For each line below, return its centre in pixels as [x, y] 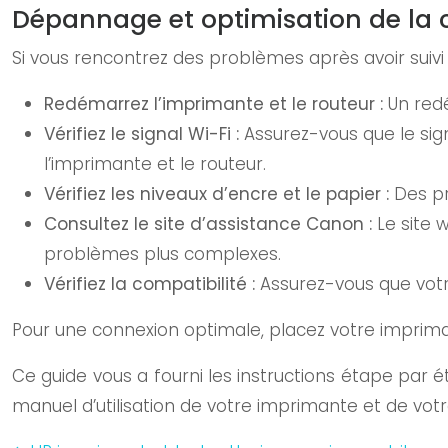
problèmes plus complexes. [162, 254]
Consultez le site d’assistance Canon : [210, 224]
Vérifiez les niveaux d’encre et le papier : [219, 194]
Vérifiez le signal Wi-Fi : [144, 134]
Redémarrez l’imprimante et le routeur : [216, 104]
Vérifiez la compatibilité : [152, 284]
